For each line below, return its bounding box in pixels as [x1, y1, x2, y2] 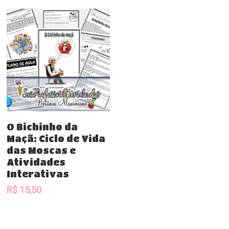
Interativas [7, 169, 70, 179]
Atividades [7, 157, 66, 168]
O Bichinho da [7, 122, 78, 132]
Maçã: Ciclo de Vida [7, 133, 106, 144]
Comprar [48, 117, 79, 127]
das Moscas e [7, 145, 76, 156]
